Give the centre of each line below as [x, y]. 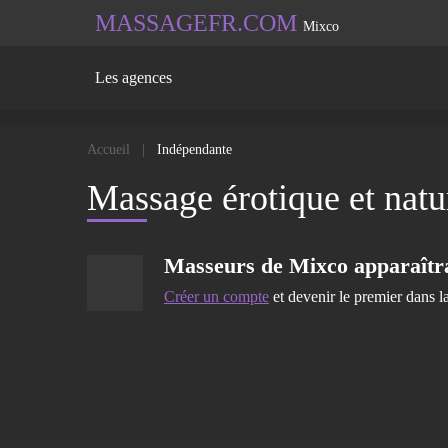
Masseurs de [226, 265]
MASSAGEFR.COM [196, 23]
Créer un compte [216, 296]
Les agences [133, 77]
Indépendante [194, 149]
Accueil [108, 149]
